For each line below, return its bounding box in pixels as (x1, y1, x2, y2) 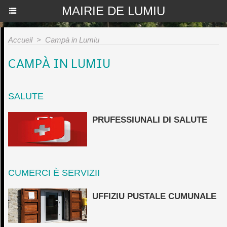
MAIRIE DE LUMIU (62, 4, 165, 18)
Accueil (8, 35, 32, 44)
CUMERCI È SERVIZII (8, 167, 100, 178)
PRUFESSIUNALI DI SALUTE (92, 115, 208, 125)
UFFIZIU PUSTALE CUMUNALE (92, 191, 217, 201)
